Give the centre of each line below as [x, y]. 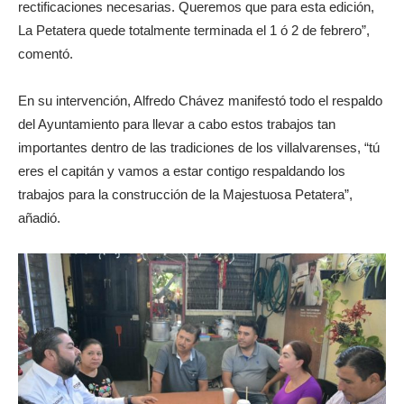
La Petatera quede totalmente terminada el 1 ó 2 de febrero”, [194, 30]
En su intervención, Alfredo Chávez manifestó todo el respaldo [200, 100]
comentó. [46, 53]
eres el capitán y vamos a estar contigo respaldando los [182, 170]
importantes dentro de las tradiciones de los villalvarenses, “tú [199, 147]
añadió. [39, 217]
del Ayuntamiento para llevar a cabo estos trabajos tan [177, 124]
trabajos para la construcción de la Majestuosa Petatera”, [185, 194]
